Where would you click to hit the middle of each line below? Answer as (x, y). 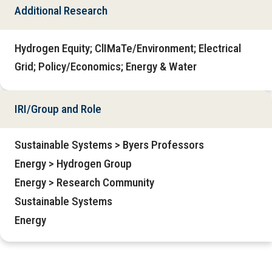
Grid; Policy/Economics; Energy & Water (106, 67)
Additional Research (61, 11)
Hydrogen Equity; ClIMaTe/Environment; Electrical (128, 49)
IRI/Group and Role (58, 109)
